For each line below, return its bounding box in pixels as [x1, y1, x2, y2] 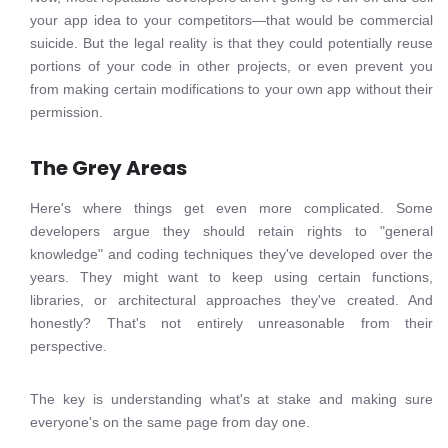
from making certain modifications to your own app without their [30, 81, 433, 97]
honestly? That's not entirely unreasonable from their [30, 315, 433, 331]
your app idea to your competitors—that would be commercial [30, 12, 433, 28]
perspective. [30, 338, 107, 354]
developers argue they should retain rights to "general [30, 223, 433, 239]
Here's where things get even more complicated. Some [30, 200, 433, 216]
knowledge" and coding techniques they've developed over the [30, 246, 433, 262]
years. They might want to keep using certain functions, [30, 269, 433, 285]
